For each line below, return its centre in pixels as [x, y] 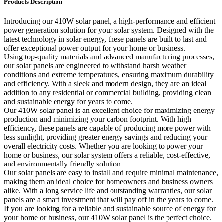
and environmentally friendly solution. [63, 164]
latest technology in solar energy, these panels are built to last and [105, 39]
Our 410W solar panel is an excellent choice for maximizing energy [109, 111]
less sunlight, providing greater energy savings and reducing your [106, 137]
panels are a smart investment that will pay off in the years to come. [109, 200]
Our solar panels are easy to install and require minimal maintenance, [111, 173]
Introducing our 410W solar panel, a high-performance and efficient [110, 21]
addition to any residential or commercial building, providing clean [108, 93]
